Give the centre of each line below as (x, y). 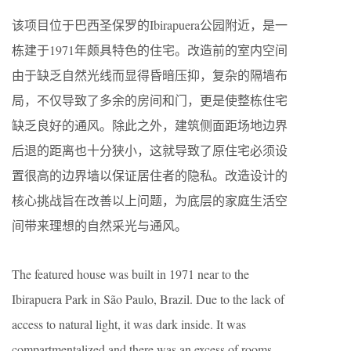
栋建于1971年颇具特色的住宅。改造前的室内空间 (150, 50)
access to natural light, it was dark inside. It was (129, 324)
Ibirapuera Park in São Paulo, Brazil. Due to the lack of (148, 299)
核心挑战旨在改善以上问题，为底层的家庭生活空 (150, 200)
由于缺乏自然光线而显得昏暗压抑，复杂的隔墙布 (150, 75)
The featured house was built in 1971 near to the (130, 274)
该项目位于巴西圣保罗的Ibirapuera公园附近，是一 (150, 25)
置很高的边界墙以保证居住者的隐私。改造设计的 (150, 175)
